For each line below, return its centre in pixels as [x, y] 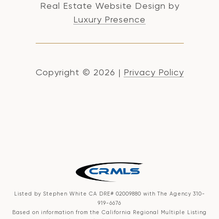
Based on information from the [57, 213]
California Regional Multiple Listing [154, 213]
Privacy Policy [153, 72]
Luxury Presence [109, 20]
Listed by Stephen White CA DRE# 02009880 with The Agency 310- [109, 194]
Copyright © [63, 72]
